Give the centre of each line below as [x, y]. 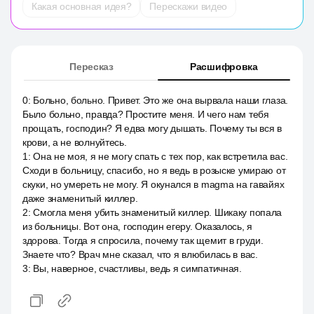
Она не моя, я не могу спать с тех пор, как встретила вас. [161, 156]
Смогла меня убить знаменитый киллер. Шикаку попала [158, 212]
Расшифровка [224, 67]
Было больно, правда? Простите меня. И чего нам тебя [146, 114]
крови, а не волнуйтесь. [75, 142]
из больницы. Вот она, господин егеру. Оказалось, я [138, 226]
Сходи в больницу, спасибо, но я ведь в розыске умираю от [154, 170]
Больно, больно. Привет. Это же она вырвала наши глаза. [161, 100]
